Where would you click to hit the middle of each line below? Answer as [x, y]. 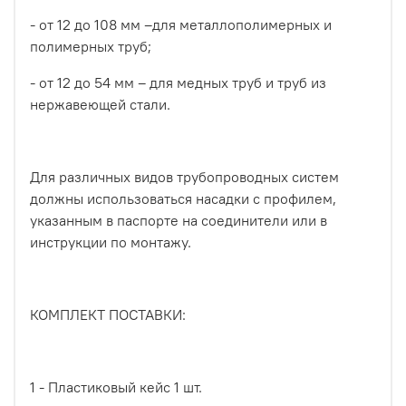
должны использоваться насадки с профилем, [183, 198]
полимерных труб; [91, 46]
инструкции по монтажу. [111, 242]
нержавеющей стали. [100, 104]
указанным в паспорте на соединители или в [179, 220]
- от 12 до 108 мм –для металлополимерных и [181, 24]
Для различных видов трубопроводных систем [184, 176]
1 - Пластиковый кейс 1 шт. [116, 387]
